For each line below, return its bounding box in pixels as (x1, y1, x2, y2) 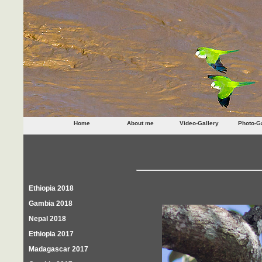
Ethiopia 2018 (29, 184, 74, 192)
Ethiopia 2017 (29, 230, 74, 238)
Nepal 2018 (29, 215, 66, 223)
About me (127, 120, 154, 126)
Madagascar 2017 (29, 245, 88, 253)
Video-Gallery (179, 120, 219, 126)
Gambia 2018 (29, 199, 73, 208)
